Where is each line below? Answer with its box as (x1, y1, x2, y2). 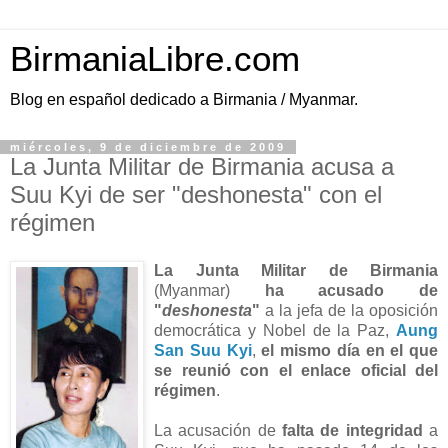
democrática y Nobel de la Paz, (154, 321, 396, 339)
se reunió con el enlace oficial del (154, 361, 438, 379)
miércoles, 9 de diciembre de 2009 (10, 141, 286, 153)
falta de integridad (282, 421, 423, 439)
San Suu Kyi (154, 341, 252, 359)
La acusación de (154, 421, 282, 439)
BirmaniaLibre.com (10, 40, 300, 78)
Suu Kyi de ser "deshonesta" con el (10, 181, 382, 208)
